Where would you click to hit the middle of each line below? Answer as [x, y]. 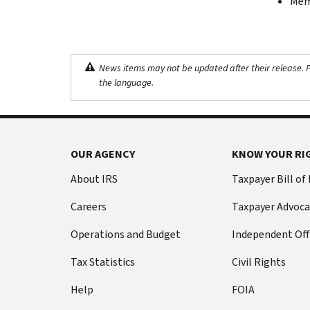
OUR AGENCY [103, 154]
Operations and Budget [126, 234]
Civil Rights [258, 262]
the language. [126, 82]
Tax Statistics [103, 262]
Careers [89, 206]
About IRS [94, 179]
